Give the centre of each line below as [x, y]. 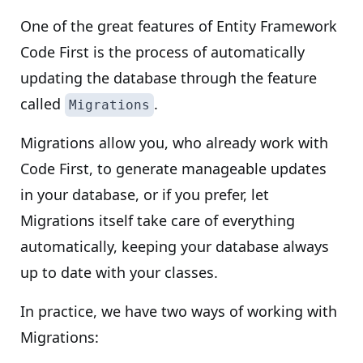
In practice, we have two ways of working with [179, 311]
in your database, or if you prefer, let [145, 194]
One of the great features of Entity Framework [179, 26]
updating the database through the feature [169, 78]
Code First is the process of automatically [162, 52]
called [43, 104]
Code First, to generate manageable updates [173, 169]
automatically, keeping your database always [175, 246]
